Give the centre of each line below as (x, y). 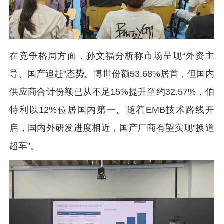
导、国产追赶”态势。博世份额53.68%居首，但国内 (112, 74)
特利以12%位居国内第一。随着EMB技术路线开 (112, 110)
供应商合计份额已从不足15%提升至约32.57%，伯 (112, 92)
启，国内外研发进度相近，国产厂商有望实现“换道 (112, 128)
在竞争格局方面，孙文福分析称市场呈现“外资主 (112, 56)
